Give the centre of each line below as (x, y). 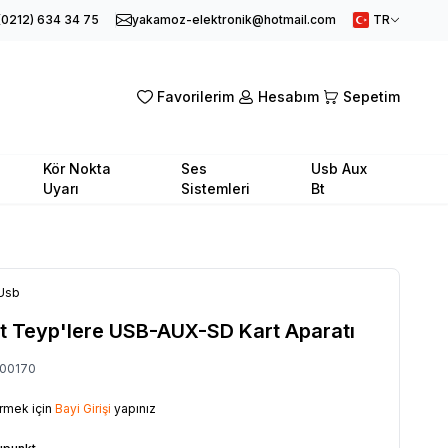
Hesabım (288, 97)
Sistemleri (216, 188)
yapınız (133, 408)
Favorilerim (195, 97)
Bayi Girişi (83, 408)
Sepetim (371, 97)
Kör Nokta (76, 168)
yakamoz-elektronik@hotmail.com (234, 19)
